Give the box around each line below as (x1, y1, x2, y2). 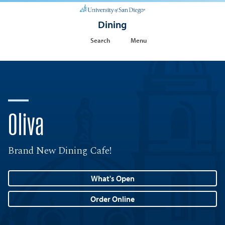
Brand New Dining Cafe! (8, 143, 113, 158)
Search (90, 36, 110, 44)
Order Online (90, 193, 135, 204)
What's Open (90, 173, 135, 184)
